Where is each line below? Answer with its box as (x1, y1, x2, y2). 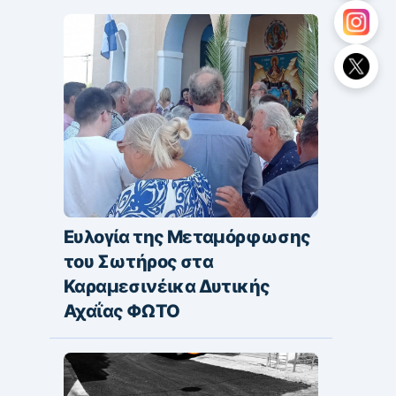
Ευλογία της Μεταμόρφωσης (64, 225, 311, 247)
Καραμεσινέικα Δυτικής (64, 275, 270, 297)
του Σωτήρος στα (64, 250, 213, 272)
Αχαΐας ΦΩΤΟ (64, 300, 180, 322)
